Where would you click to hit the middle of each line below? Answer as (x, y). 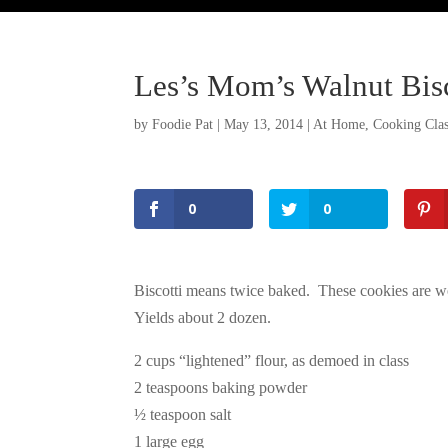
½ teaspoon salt (183, 415)
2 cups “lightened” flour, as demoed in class (272, 361)
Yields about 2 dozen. (203, 318)
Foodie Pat (183, 125)
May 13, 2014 (264, 125)
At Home (339, 125)
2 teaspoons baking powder (221, 388)
